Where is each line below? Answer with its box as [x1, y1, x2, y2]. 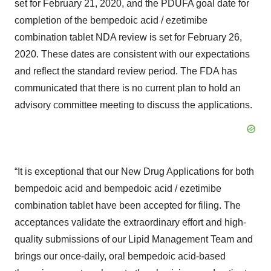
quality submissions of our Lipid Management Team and [15, 234, 253, 244]
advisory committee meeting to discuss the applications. [15, 100, 252, 110]
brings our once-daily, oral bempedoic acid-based [15, 251, 226, 261]
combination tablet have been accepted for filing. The [15, 200, 241, 211]
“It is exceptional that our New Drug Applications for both [15, 166, 254, 177]
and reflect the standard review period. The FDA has [15, 66, 237, 76]
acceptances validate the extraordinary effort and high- [15, 217, 246, 227]
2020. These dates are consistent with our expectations [15, 49, 250, 59]
